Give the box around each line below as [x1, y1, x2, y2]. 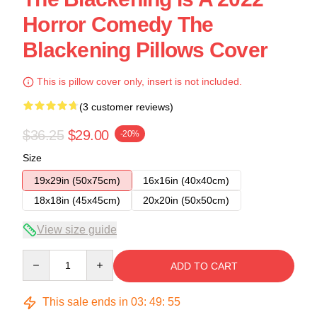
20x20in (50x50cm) [143, 195, 229, 206]
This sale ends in [40, 296, 131, 308]
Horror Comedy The [23, 13, 214, 36]
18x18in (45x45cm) [34, 195, 120, 206]
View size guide [37, 224, 117, 236]
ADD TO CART [170, 260, 238, 272]
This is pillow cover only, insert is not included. [34, 76, 242, 87]
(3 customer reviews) [79, 101, 173, 113]
